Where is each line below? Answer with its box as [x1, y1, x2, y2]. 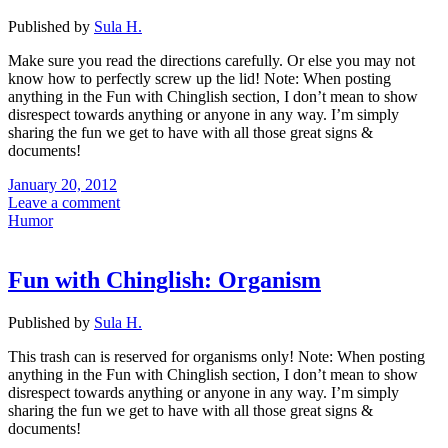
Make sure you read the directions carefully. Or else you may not [8, 51, 415, 69]
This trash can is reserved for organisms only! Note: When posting [8, 348, 425, 366]
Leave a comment [8, 193, 120, 211]
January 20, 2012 [8, 175, 117, 193]
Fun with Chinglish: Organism [8, 267, 321, 294]
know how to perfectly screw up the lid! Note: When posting [8, 69, 391, 87]
